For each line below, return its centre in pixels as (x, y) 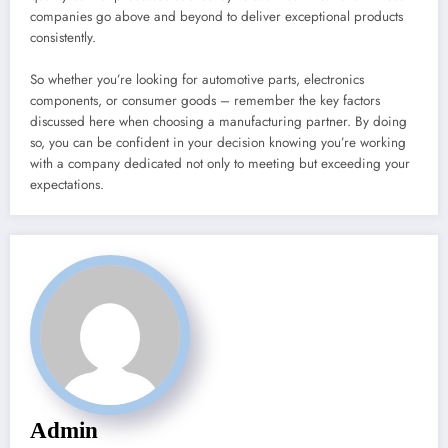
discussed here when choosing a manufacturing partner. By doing (218, 122)
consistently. (63, 38)
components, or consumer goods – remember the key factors (205, 101)
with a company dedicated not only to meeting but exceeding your (220, 164)
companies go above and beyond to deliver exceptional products (216, 17)
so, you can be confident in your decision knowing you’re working (218, 143)
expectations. (67, 185)
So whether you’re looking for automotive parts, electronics (197, 80)
